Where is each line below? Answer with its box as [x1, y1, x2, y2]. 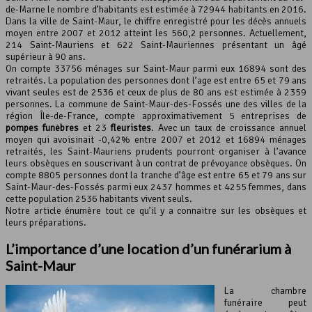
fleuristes [110, 122, 151, 134]
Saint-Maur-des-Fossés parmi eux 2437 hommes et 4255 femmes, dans [6, 181, 306, 194]
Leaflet [168, 17, 191, 29]
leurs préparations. [6, 217, 86, 229]
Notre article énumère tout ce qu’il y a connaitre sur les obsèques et [6, 205, 306, 217]
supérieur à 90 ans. [6, 51, 86, 63]
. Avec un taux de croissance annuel [150, 122, 307, 134]
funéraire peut [224, 297, 306, 309]
